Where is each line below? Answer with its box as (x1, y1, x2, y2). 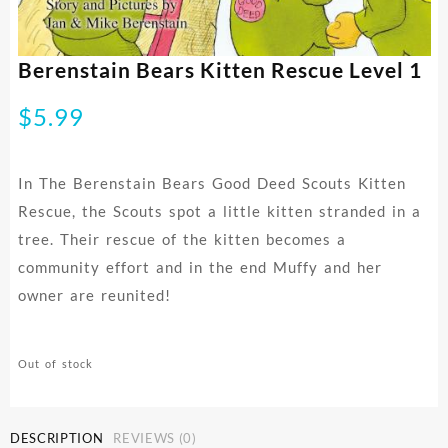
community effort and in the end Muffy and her (17, 258, 382, 277)
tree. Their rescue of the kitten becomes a (17, 230, 346, 249)
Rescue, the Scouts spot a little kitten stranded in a (17, 202, 421, 221)
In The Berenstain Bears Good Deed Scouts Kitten (17, 174, 406, 193)
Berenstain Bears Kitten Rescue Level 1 (17, 57, 422, 83)
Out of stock (17, 357, 93, 371)
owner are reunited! (17, 286, 171, 305)
